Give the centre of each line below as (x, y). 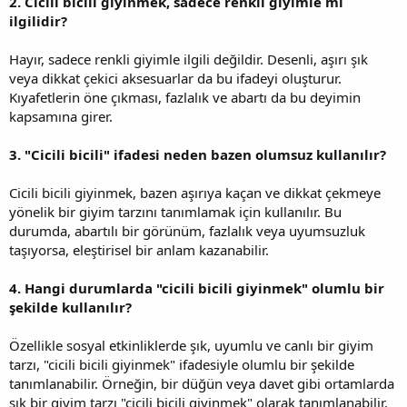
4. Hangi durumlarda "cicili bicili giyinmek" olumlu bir (197, 288)
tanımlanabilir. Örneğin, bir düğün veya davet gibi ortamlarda (202, 383)
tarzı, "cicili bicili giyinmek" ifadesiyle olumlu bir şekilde (182, 364)
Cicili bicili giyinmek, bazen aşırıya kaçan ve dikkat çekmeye (195, 192)
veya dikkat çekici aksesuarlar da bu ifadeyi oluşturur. (175, 78)
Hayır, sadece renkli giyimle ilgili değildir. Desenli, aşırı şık (189, 59)
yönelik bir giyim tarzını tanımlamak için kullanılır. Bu (175, 211)
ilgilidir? (38, 20)
